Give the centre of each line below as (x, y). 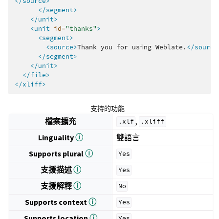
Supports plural (57, 153)
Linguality (57, 137)
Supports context (57, 202)
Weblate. (171, 47)
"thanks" (81, 29)
